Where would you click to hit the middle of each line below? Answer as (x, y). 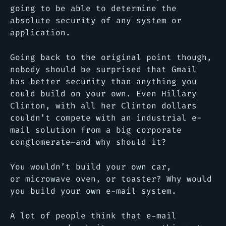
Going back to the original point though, (111, 57)
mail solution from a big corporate (96, 130)
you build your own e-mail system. (93, 191)
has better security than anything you (103, 81)
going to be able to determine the (93, 8)
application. (40, 33)
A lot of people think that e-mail (93, 216)
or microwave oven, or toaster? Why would (111, 179)
